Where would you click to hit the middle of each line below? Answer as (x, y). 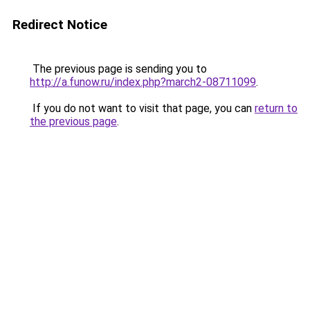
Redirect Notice (60, 25)
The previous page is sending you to (118, 69)
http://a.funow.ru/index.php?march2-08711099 (143, 82)
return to (276, 108)
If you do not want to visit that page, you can (142, 108)
